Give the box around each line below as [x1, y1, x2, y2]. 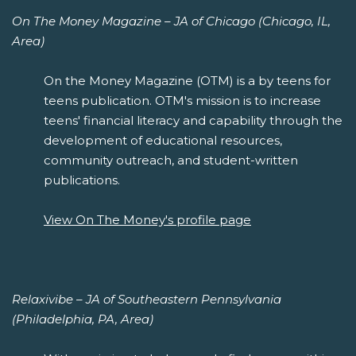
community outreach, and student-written [44, 152, 298, 168]
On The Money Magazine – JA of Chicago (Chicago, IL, [12, 13, 331, 29]
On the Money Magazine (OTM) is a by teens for [44, 72, 331, 88]
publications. [44, 172, 120, 188]
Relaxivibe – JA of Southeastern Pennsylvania [12, 291, 281, 307]
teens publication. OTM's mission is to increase [44, 92, 321, 108]
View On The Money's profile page [44, 211, 251, 227]
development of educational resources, [44, 132, 282, 148]
